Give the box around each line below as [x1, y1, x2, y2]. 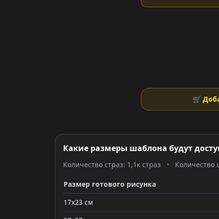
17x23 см [64, 197, 93, 207]
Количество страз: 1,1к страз [63, 160, 161, 169]
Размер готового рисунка [64, 179, 156, 189]
